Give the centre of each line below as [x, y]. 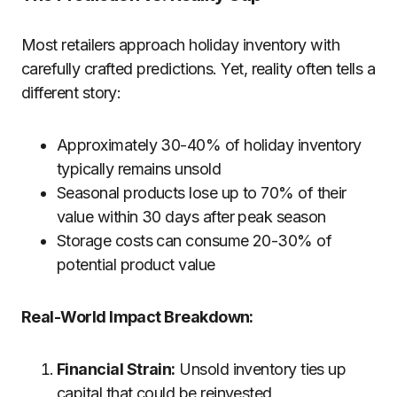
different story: [71, 93]
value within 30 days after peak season [191, 217]
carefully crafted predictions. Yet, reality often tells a [198, 69]
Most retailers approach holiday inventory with [181, 45]
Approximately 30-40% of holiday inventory [209, 145]
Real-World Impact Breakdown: [137, 317]
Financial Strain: [116, 369]
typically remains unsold [139, 169]
